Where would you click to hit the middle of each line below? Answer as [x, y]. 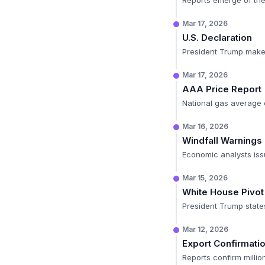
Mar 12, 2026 [205, 229]
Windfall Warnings [222, 140]
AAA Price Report [222, 89]
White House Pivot [223, 192]
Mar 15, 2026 [205, 178]
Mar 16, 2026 [205, 126]
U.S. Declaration [217, 38]
